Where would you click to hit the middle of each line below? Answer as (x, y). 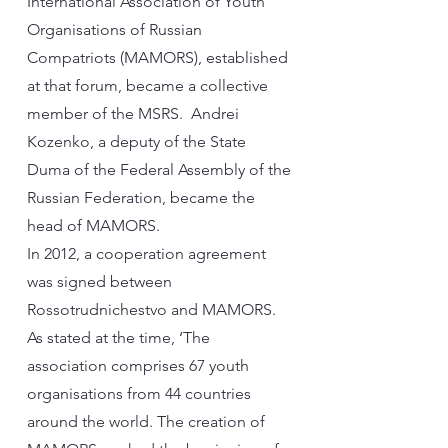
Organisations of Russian (114, 29)
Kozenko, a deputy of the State (136, 141)
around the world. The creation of (146, 421)
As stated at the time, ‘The (118, 337)
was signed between (99, 281)
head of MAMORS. (93, 225)
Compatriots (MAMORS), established (157, 57)
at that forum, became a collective (147, 85)
